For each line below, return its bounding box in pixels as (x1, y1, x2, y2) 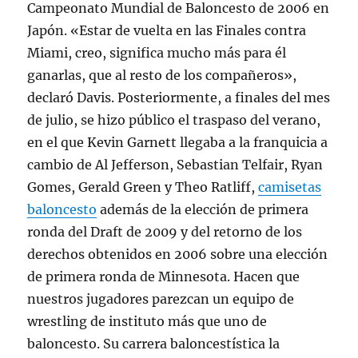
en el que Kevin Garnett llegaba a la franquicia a (27, 134, 328, 151)
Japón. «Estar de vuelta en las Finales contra (27, 22, 307, 39)
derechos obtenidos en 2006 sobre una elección (27, 246, 328, 263)
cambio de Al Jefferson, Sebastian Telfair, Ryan (27, 157, 324, 173)
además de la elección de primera (97, 201, 309, 218)
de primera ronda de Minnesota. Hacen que (27, 268, 300, 285)
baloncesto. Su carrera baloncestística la (27, 336, 280, 352)
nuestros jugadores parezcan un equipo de (27, 291, 295, 308)
